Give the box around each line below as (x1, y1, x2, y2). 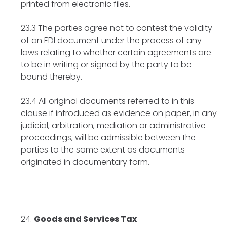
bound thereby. (21, 70, 82, 83)
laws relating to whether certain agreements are (21, 46, 211, 58)
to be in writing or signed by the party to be (21, 58, 192, 70)
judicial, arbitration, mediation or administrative (21, 119, 206, 131)
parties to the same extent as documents (21, 143, 185, 156)
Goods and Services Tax (34, 213, 137, 225)
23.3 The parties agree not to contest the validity (21, 22, 212, 34)
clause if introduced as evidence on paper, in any (21, 107, 217, 119)
